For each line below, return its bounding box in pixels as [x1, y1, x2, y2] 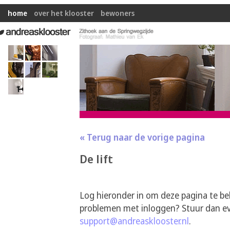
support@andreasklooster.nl [80, 215, 189, 227]
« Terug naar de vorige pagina [80, 131, 205, 143]
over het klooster [34, 8, 94, 18]
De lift [80, 151, 113, 166]
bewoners [101, 8, 135, 18]
